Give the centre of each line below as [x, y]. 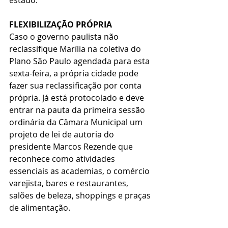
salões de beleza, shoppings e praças [81, 195]
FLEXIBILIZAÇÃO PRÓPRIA [61, 24]
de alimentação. [40, 207]
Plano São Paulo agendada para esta [80, 61]
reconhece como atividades [63, 159]
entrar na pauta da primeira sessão [78, 110]
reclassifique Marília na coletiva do [76, 49]
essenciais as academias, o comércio [80, 171]
